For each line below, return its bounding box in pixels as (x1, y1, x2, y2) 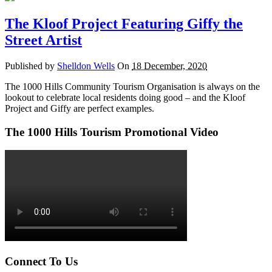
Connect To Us (5, 255, 78, 268)
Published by (5, 60, 57, 71)
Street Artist (5, 32, 82, 48)
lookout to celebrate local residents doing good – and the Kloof (5, 92, 245, 103)
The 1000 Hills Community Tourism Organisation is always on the (5, 81, 260, 92)
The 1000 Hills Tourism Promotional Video (5, 125, 219, 138)
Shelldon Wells (57, 60, 115, 71)
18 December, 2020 (132, 60, 207, 71)
